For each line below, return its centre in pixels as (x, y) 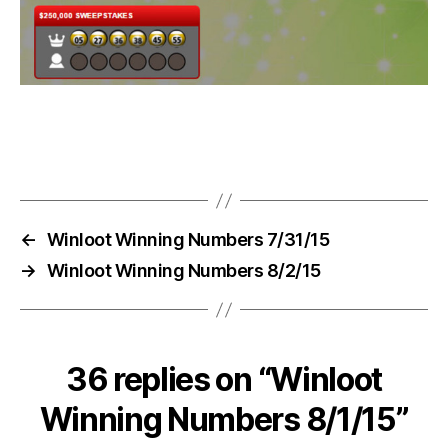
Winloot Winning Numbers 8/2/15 (183, 271)
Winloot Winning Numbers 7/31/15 (188, 240)
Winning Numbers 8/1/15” (224, 420)
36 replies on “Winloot (224, 380)
